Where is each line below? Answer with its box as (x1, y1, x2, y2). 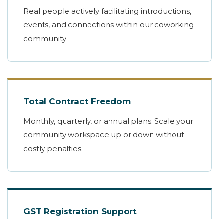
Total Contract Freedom (23, 96, 131, 107)
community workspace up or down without (23, 130, 184, 140)
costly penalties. (23, 144, 83, 153)
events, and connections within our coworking (23, 20, 194, 30)
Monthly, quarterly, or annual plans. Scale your (23, 116, 193, 126)
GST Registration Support (23, 206, 137, 217)
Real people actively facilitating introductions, (23, 6, 191, 16)
